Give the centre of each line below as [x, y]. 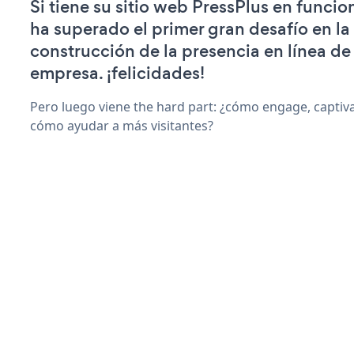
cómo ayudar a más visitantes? [122, 125]
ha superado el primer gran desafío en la [190, 28]
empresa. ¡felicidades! [117, 73]
